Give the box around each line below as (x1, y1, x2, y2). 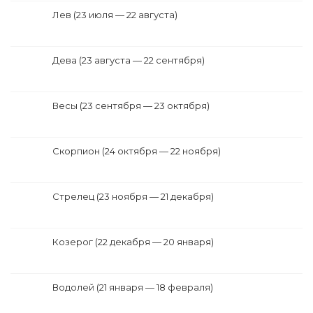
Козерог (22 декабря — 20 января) (52, 236, 214, 248)
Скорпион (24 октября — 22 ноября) (52, 145, 221, 157)
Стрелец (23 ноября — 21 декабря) (52, 191, 214, 203)
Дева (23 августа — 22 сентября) (52, 54, 205, 66)
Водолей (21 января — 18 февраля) (52, 282, 213, 293)
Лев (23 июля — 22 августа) (52, 9, 177, 21)
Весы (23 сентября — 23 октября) (52, 100, 210, 112)
